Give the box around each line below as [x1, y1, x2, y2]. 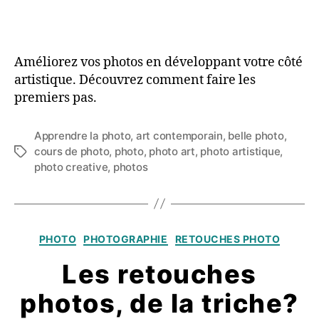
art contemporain [135, 128, 223, 142]
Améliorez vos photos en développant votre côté [14, 53, 303, 70]
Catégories [159, 228, 223, 244]
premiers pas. [14, 89, 97, 106]
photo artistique [200, 144, 281, 158]
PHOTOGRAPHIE [83, 232, 168, 245]
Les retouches [62, 258, 257, 290]
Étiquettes [14, 145, 66, 159]
